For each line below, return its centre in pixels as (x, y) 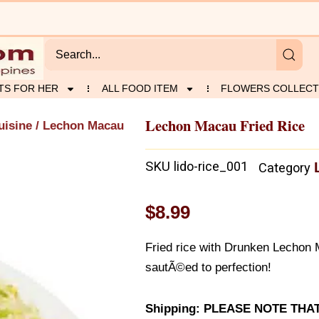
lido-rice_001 (211, 167)
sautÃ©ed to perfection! (208, 267)
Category (284, 168)
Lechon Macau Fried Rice (225, 125)
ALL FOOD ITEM (140, 88)
